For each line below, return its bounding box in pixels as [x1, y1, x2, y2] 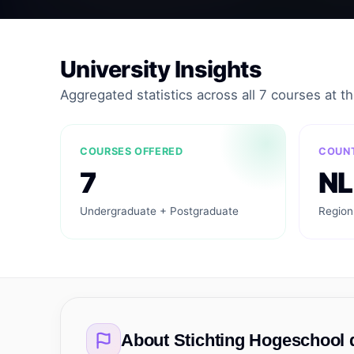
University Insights [60, 55, 262, 83]
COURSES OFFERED [80, 145, 183, 157]
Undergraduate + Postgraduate [80, 205, 239, 217]
